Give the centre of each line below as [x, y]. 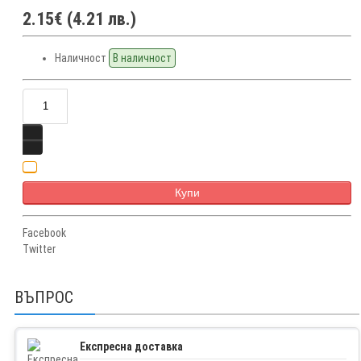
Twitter [39, 249]
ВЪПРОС [44, 297]
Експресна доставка [131, 346]
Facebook [44, 232]
